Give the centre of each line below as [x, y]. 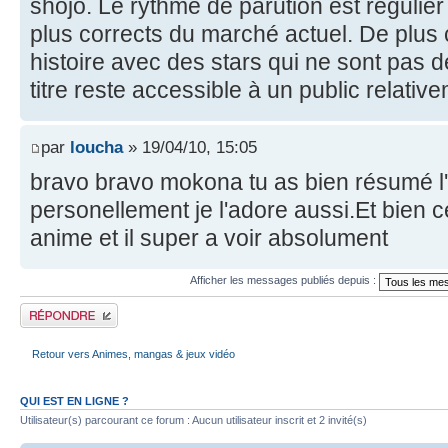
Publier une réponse [68, 308]
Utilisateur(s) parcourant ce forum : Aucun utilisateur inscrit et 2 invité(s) [193, 419]
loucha [96, 146]
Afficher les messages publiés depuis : [284, 280]
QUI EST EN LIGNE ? [74, 400]
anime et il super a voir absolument [209, 237]
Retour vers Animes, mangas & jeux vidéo [133, 354]
